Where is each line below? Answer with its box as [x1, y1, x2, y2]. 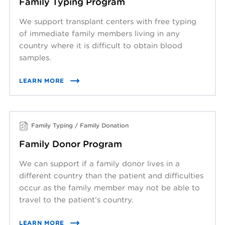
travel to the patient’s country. [19, 194, 134, 204]
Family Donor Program [19, 138, 122, 150]
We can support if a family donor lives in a [19, 158, 180, 168]
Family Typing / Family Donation [31, 122, 129, 130]
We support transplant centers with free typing [19, 16, 196, 26]
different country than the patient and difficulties [19, 170, 203, 180]
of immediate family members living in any [19, 28, 180, 38]
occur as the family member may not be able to [19, 182, 200, 192]
